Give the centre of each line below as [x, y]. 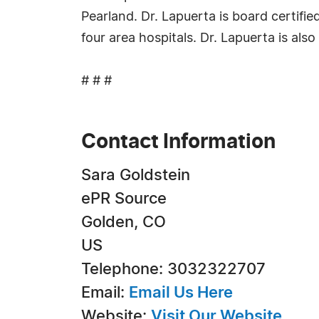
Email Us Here [181, 293]
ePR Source [124, 199]
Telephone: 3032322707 [173, 269]
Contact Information [178, 142]
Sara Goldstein [136, 175]
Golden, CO [124, 222]
